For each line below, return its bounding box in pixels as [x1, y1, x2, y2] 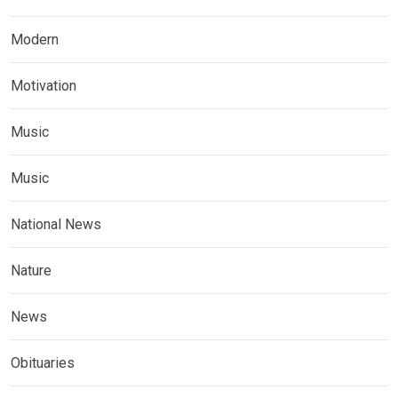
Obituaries [11, 354, 75, 371]
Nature [11, 261, 52, 279]
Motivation [11, 76, 76, 94]
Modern [11, 30, 59, 48]
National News [11, 215, 101, 233]
